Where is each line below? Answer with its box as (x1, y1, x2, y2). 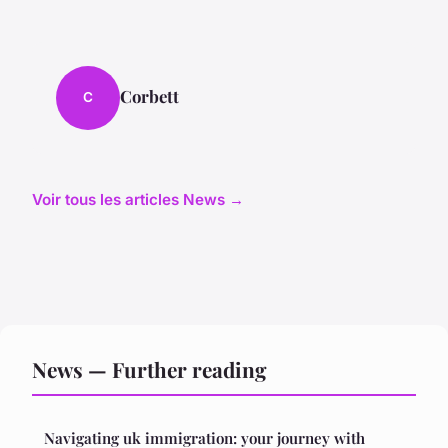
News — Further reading (32, 354, 267, 383)
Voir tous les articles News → (32, 189, 244, 209)
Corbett (120, 84, 179, 107)
